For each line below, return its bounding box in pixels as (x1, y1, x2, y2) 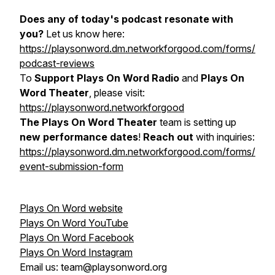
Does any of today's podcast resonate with (20, 13, 233, 25)
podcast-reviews (20, 57, 95, 69)
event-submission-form (20, 160, 123, 172)
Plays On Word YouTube (20, 217, 128, 229)
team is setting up (157, 116, 236, 128)
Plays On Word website (20, 202, 123, 214)
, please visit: (89, 87, 145, 99)
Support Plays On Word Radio (34, 72, 179, 84)
